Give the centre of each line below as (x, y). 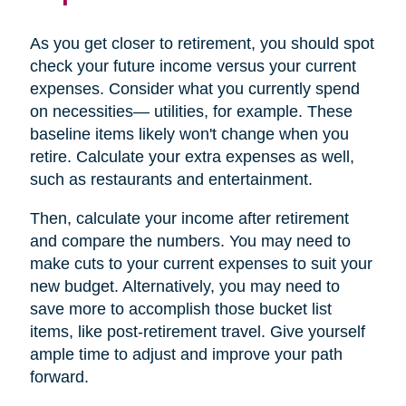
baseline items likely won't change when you (189, 134)
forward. (59, 377)
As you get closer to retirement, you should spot (202, 43)
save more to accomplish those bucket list (180, 309)
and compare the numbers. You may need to (190, 241)
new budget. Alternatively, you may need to (184, 286)
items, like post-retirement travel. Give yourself (197, 331)
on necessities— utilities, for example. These (191, 111)
